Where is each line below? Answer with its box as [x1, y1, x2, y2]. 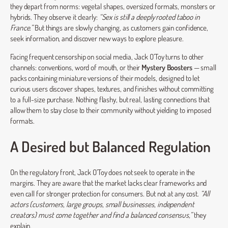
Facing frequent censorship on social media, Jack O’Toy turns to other [10, 51, 204, 62]
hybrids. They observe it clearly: [10, 12, 99, 22]
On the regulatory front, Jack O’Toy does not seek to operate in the [10, 166, 195, 177]
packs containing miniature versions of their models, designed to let [10, 72, 200, 83]
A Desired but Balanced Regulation [10, 137, 211, 156]
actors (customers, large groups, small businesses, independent [10, 198, 194, 209]
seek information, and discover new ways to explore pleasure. [10, 33, 184, 44]
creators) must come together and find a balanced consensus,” [10, 209, 192, 220]
